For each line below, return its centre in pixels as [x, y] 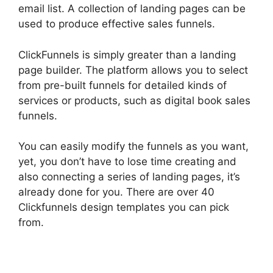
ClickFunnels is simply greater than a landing [127, 55]
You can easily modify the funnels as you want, [133, 147]
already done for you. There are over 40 [116, 192]
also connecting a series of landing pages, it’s [129, 177]
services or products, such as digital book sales [134, 100]
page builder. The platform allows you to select [133, 70]
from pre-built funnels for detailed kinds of [122, 85]
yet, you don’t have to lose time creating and [127, 162]
